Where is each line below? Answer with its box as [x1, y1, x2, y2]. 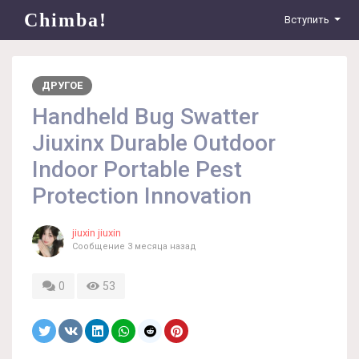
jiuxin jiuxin [72, 227, 121, 239]
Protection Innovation [32, 183, 252, 209]
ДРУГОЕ [42, 79, 83, 91]
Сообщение [72, 241, 127, 252]
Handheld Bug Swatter [32, 103, 259, 130]
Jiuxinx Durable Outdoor [32, 130, 276, 156]
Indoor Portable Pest [32, 156, 242, 183]
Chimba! [24, 10, 107, 30]
